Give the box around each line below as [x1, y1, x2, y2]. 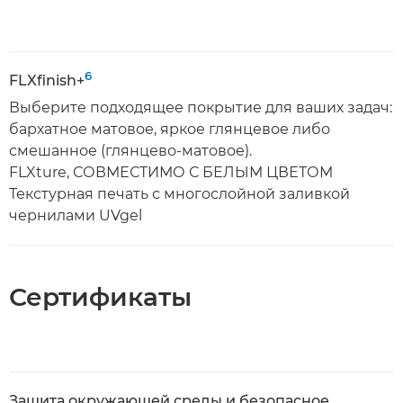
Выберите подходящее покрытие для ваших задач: [9, 99, 392, 116]
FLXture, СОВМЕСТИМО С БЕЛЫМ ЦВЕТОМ [9, 164, 333, 181]
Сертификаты [9, 282, 192, 312]
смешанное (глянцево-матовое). [9, 142, 252, 159]
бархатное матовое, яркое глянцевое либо [9, 121, 330, 138]
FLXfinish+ [9, 72, 85, 89]
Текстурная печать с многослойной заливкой [9, 185, 350, 202]
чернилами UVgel [9, 207, 142, 224]
